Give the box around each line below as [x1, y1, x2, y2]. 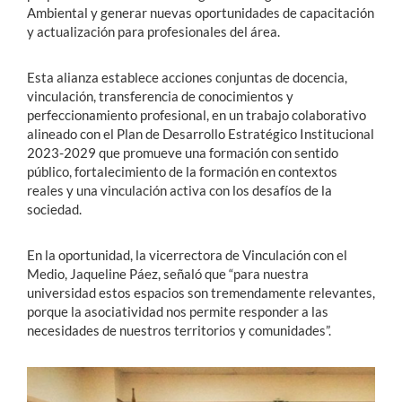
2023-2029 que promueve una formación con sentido [27, 144, 338, 161]
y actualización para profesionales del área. [27, 22, 280, 39]
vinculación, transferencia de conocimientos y [27, 87, 293, 104]
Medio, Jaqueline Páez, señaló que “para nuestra [27, 265, 309, 282]
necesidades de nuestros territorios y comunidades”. [27, 321, 331, 338]
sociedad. [27, 200, 82, 217]
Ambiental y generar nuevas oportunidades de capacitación [27, 4, 374, 21]
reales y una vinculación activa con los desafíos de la [27, 181, 332, 198]
